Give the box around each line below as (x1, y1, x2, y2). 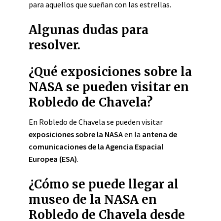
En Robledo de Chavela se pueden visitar (29, 117, 163, 127)
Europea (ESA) (29, 154, 77, 164)
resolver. (29, 37, 80, 53)
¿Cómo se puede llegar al (29, 177, 179, 192)
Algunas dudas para (29, 22, 148, 37)
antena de (142, 129, 177, 139)
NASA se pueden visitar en (29, 79, 189, 95)
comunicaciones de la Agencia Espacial (29, 142, 163, 151)
